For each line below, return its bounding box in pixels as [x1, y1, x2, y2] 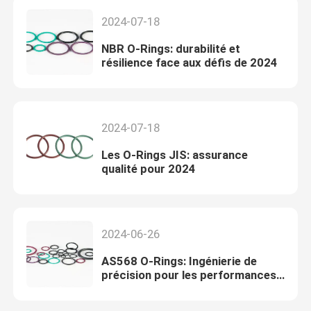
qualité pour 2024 [101, 161, 196, 176]
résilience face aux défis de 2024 [101, 56, 278, 69]
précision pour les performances [101, 267, 276, 282]
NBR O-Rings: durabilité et [101, 42, 240, 56]
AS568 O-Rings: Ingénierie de [101, 253, 257, 268]
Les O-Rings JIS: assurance [101, 147, 248, 162]
